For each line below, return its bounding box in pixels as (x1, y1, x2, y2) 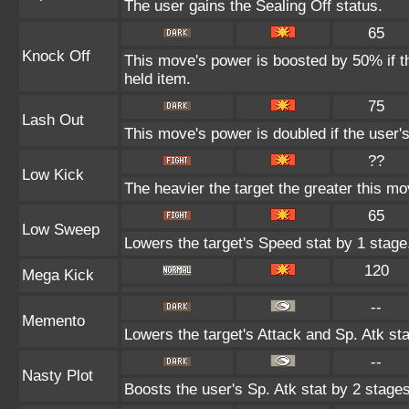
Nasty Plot (22, 367, 93, 384)
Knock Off (22, 47, 90, 65)
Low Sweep (22, 221, 100, 238)
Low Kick (22, 166, 84, 184)
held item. (124, 70, 191, 88)
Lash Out (22, 111, 84, 129)
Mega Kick (22, 267, 94, 284)
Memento (22, 312, 85, 330)
